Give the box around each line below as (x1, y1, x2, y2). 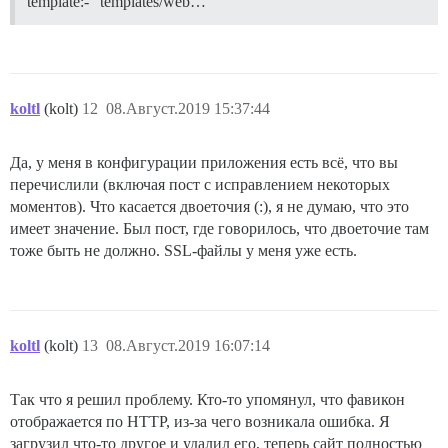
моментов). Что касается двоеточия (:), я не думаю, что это (10, 197, 409, 215)
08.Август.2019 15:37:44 (106, 99, 270, 117)
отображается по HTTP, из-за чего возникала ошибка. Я (10, 412, 390, 430)
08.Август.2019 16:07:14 (106, 336, 270, 354)
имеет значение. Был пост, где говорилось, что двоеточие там (10, 219, 429, 237)
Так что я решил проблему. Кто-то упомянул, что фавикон (10, 390, 405, 408)
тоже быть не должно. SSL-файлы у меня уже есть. (10, 241, 357, 259)
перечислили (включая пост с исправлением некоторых (10, 175, 390, 193)
